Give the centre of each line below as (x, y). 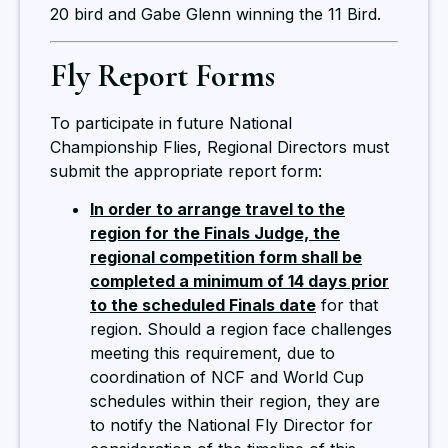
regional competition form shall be (226, 257)
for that (347, 305)
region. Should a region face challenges (241, 329)
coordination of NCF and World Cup (227, 377)
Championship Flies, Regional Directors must (219, 146)
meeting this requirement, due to (212, 353)
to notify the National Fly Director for (231, 425)
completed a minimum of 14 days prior (239, 281)
